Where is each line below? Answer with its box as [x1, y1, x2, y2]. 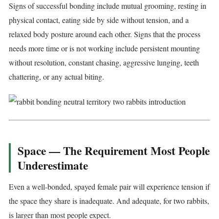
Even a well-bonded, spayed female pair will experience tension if [9, 181, 210, 192]
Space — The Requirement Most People [18, 142, 210, 159]
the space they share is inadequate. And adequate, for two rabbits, [9, 195, 209, 206]
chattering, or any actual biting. [9, 71, 104, 82]
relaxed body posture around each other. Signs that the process [9, 28, 200, 39]
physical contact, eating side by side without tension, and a [9, 14, 189, 25]
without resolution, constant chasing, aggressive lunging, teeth [9, 57, 199, 67]
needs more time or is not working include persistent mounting [9, 43, 200, 53]
